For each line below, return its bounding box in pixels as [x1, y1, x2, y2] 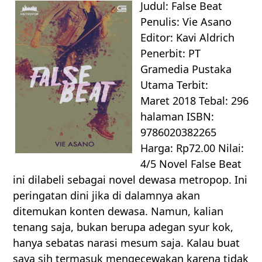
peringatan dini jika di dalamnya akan [13, 188, 201, 203]
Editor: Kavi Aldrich [140, 30, 235, 45]
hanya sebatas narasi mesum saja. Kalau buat [13, 236, 240, 250]
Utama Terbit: [140, 78, 209, 92]
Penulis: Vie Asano [140, 15, 232, 29]
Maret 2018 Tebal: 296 [140, 94, 249, 108]
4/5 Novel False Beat [140, 157, 242, 171]
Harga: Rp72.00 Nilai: [140, 141, 244, 156]
